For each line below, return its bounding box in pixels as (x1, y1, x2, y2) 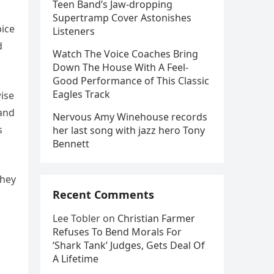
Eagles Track (53, 87, 110, 101)
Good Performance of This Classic (53, 74, 209, 87)
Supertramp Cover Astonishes (53, 11, 191, 24)
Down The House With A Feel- (53, 61, 188, 74)
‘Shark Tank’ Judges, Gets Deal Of (53, 239, 205, 252)
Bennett (53, 137, 89, 150)
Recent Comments (53, 187, 154, 202)
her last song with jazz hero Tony (53, 124, 205, 137)
